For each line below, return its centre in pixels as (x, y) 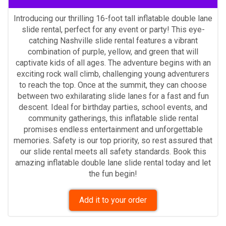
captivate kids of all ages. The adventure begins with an (113, 63)
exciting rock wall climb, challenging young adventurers (113, 74)
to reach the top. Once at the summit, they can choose (113, 85)
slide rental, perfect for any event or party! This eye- (113, 29)
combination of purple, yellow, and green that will (113, 51)
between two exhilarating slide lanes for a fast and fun (113, 96)
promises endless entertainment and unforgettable (113, 129)
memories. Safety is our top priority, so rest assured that (113, 140)
